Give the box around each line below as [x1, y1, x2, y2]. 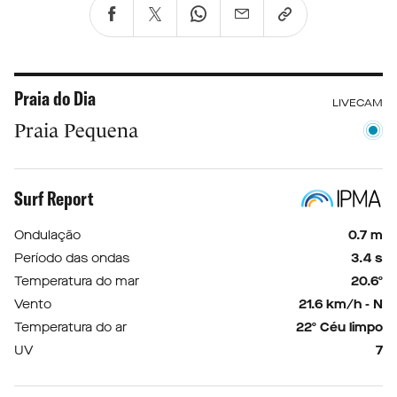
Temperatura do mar [14, 273, 139, 291]
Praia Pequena [14, 120, 138, 143]
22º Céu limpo [296, 319, 383, 337]
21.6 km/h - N [299, 296, 383, 314]
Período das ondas [14, 250, 129, 268]
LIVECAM [332, 96, 383, 111]
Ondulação [14, 227, 81, 245]
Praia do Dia [14, 86, 96, 112]
